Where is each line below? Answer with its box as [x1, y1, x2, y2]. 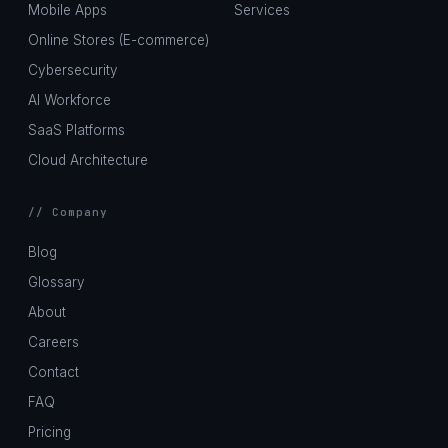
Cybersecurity [28, 62, 118, 78]
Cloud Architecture [28, 152, 148, 168]
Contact [28, 364, 79, 380]
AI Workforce [28, 92, 111, 108]
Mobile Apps [28, 2, 107, 18]
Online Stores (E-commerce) [28, 32, 209, 48]
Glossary [28, 274, 85, 290]
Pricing [28, 424, 71, 440]
